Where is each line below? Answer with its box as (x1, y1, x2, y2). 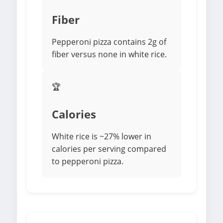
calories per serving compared (52, 143, 166, 155)
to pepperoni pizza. (52, 156, 123, 167)
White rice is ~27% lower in (52, 131, 151, 142)
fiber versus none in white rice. (52, 49, 167, 60)
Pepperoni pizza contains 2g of (52, 36, 166, 48)
